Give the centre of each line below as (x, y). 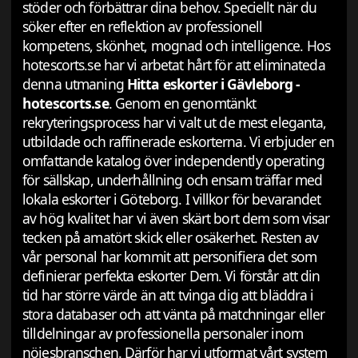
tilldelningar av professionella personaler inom (163, 334)
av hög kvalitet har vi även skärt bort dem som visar (176, 219)
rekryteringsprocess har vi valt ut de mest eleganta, (175, 123)
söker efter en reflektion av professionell (143, 27)
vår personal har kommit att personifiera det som (169, 257)
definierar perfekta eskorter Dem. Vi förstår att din (171, 276)
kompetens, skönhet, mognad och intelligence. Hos (176, 46)
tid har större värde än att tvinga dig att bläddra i (168, 295)
